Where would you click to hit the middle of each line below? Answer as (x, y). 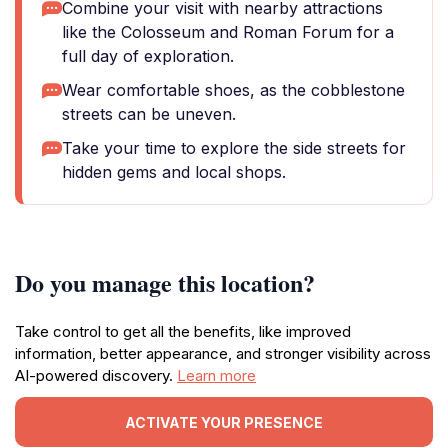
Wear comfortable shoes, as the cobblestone (233, 90)
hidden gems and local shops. (174, 172)
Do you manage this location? (165, 282)
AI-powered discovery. (96, 375)
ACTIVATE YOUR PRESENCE (224, 422)
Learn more (216, 375)
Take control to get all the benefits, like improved (183, 331)
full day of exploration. (148, 56)
